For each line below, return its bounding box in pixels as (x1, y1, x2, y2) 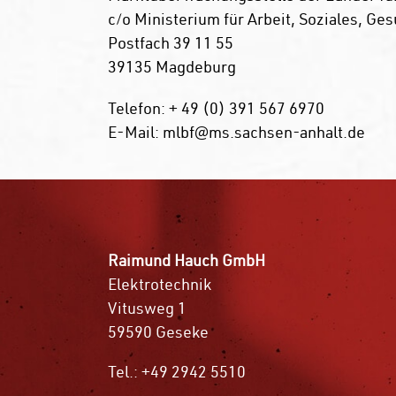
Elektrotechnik (108, 273, 211, 294)
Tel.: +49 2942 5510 (108, 361, 246, 382)
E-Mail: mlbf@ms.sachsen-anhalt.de (107, 121, 365, 142)
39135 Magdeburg (107, 56, 236, 77)
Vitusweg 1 (108, 297, 187, 318)
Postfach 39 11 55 (107, 32, 233, 53)
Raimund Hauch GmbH (108, 249, 265, 270)
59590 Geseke (108, 321, 209, 342)
